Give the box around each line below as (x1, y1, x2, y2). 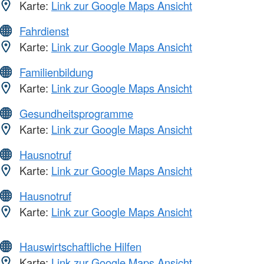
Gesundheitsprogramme (19, 105, 133, 121)
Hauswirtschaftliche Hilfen (19, 239, 141, 255)
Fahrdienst (19, 23, 69, 39)
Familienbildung (19, 64, 93, 80)
